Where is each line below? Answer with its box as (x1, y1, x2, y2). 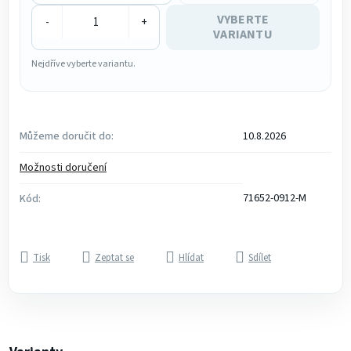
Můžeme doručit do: (20, 128, 114, 144)
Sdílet (248, 251, 271, 265)
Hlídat (179, 251, 204, 265)
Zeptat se (95, 251, 134, 265)
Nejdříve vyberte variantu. (31, 57, 136, 71)
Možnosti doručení (20, 160, 107, 175)
